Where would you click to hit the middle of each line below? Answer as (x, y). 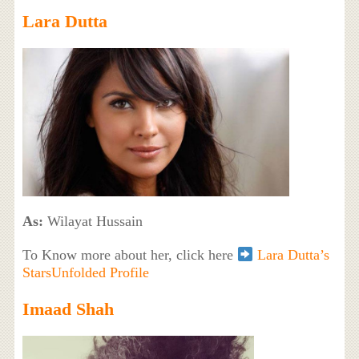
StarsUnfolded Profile (85, 273)
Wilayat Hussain (93, 222)
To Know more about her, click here (129, 255)
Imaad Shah (68, 309)
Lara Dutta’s (294, 255)
